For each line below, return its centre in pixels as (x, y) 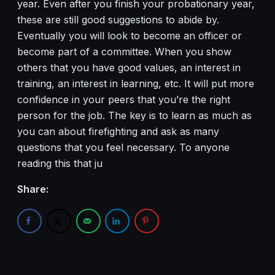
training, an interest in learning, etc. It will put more (136, 83)
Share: (33, 189)
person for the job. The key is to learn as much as (134, 115)
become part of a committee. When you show (124, 51)
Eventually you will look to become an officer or (130, 35)
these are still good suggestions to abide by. (118, 19)
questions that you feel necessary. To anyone (123, 147)
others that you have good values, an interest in (129, 67)
